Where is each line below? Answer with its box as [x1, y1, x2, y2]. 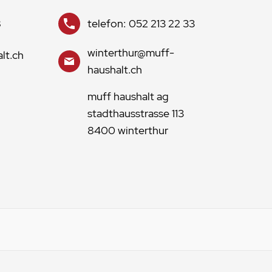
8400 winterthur [87, 123, 168, 137]
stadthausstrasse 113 [87, 106, 184, 120]
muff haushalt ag [87, 89, 169, 103]
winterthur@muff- [87, 46, 174, 59]
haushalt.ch [87, 63, 142, 76]
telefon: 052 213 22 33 [87, 16, 195, 30]
